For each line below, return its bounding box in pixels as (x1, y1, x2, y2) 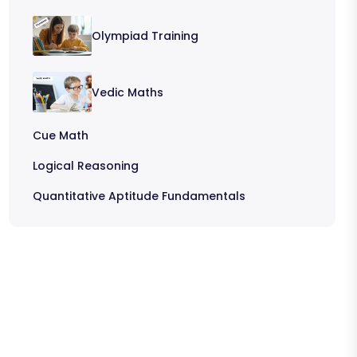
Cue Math (33, 127, 88, 143)
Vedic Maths (92, 84, 163, 100)
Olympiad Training (92, 28, 198, 45)
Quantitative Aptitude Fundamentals (33, 187, 245, 204)
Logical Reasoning (33, 157, 139, 174)
